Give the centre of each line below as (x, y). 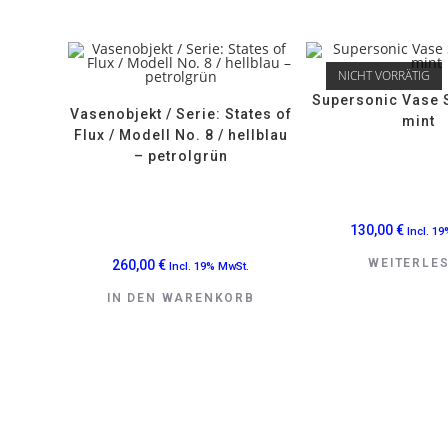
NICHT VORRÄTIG (384, 75)
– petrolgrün (180, 155)
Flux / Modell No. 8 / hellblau (180, 134)
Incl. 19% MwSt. (209, 266)
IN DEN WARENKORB (180, 297)
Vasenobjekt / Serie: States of (180, 113)
